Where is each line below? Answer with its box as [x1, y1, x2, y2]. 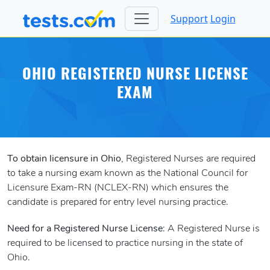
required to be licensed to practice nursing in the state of [7, 239, 243, 249]
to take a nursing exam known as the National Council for [7, 169, 248, 179]
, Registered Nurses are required [121, 154, 256, 165]
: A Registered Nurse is [163, 224, 260, 234]
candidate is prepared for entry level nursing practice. [7, 198, 228, 208]
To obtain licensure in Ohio [7, 154, 121, 165]
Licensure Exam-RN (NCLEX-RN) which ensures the [7, 183, 228, 193]
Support [170, 11, 208, 25]
